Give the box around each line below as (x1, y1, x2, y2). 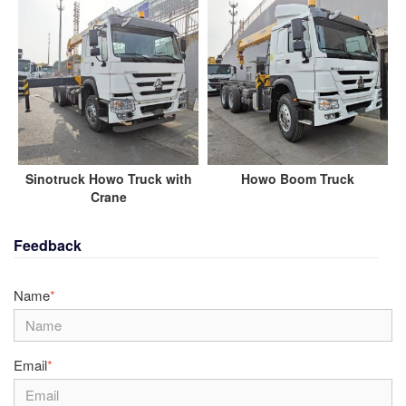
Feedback (14, 235, 82, 256)
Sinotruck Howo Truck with (24, 169, 192, 188)
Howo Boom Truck (241, 169, 354, 188)
